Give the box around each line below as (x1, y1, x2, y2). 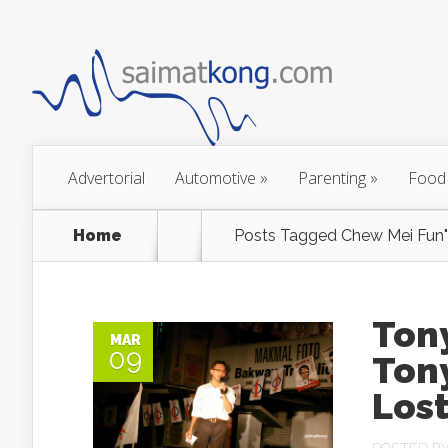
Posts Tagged (234, 226, 341, 245)
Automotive (175, 167, 256, 189)
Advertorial (68, 167, 145, 189)
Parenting (298, 167, 366, 189)
